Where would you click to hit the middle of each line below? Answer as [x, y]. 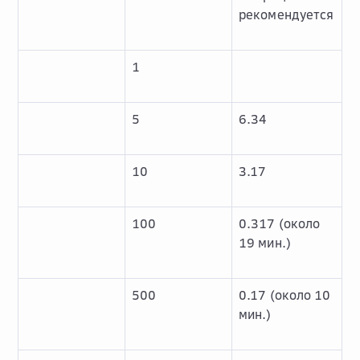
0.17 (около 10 [285, 295]
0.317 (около [280, 223]
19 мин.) [265, 243]
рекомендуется [286, 14]
